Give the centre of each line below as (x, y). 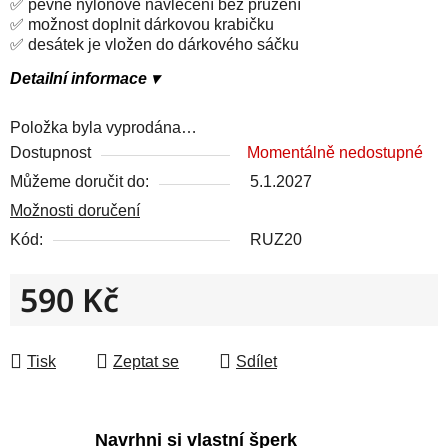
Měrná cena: (63, 330)
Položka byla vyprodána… (103, 127)
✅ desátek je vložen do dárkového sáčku (154, 44)
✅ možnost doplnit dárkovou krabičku (142, 24)
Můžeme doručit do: (79, 181)
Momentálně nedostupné (335, 152)
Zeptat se (146, 361)
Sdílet (256, 361)
